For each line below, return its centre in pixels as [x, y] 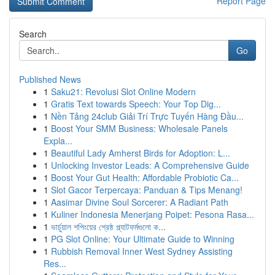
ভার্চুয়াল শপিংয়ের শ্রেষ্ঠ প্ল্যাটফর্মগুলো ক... [108, 227]
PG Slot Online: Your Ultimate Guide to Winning [143, 239]
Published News [50, 79]
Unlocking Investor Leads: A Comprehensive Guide [150, 165]
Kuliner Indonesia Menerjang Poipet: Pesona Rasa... [153, 214]
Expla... [58, 141]
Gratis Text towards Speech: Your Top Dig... [136, 104]
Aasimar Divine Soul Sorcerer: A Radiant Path [140, 202]
